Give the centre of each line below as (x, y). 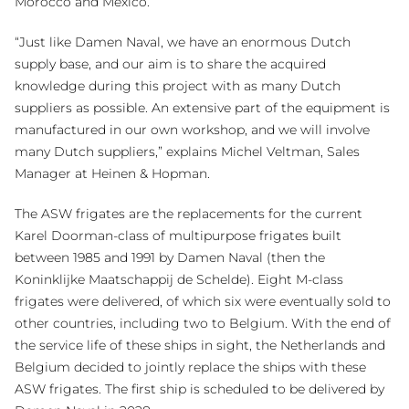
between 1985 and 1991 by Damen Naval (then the (170, 257)
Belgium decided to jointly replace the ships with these (190, 367)
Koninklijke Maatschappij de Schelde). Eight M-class (179, 279)
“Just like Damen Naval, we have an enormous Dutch (183, 42)
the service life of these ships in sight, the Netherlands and (200, 345)
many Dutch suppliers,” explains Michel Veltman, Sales (187, 152)
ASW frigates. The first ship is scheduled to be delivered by (199, 389)
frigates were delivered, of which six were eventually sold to (203, 301)
